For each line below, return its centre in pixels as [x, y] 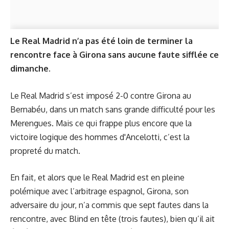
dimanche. [30, 68]
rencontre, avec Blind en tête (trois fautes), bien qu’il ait [112, 219]
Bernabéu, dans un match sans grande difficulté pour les [113, 109]
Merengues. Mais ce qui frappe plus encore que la [101, 123]
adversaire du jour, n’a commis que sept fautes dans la [109, 205]
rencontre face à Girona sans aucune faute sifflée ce [114, 55]
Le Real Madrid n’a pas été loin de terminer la [101, 41]
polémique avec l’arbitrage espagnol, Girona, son [99, 191]
